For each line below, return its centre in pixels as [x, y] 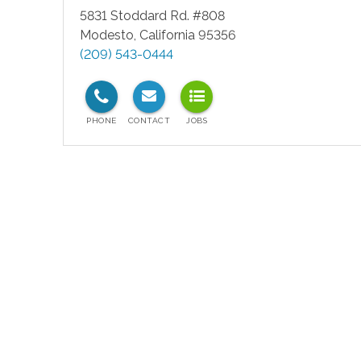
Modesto [106, 35]
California [167, 35]
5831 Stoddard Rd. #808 [152, 16]
